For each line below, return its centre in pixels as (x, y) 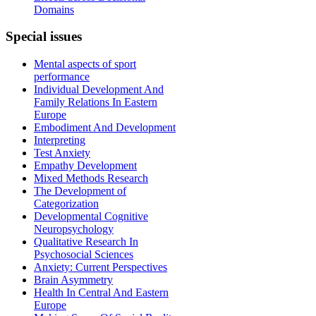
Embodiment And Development (105, 128)
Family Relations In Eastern (96, 102)
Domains (54, 9)
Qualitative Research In (86, 242)
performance (62, 77)
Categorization (66, 204)
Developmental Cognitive (91, 217)
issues (64, 37)
